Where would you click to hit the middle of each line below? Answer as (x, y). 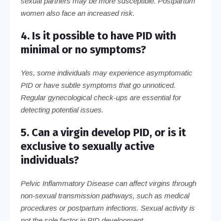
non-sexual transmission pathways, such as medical (105, 195)
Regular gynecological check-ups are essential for (101, 97)
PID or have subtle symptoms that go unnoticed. (98, 85)
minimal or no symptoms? (83, 49)
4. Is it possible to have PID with (98, 36)
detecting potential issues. (62, 110)
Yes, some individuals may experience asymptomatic (106, 73)
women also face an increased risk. (77, 13)
